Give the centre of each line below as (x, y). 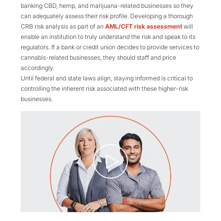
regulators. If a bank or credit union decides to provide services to (110, 47)
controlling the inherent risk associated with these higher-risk (104, 88)
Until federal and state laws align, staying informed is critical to (107, 78)
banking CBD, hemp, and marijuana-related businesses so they (107, 5)
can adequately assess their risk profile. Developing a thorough (107, 16)
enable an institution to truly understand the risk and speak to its (108, 37)
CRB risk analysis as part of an (63, 26)
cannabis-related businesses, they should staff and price (98, 57)
